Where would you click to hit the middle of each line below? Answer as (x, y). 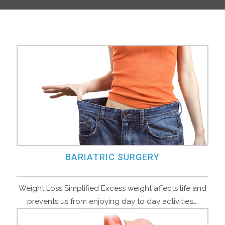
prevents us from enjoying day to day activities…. (112, 202)
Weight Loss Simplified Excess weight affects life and (112, 189)
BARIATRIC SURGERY (112, 157)
